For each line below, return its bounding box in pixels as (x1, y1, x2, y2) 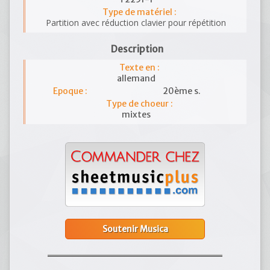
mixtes (121, 109, 151, 120)
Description (111, 43, 163, 55)
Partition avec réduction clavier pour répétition (46, 17, 226, 28)
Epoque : (53, 86, 88, 96)
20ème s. (163, 86, 201, 96)
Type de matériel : (102, 7, 177, 17)
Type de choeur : (106, 98, 173, 109)
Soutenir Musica (102, 224, 168, 235)
